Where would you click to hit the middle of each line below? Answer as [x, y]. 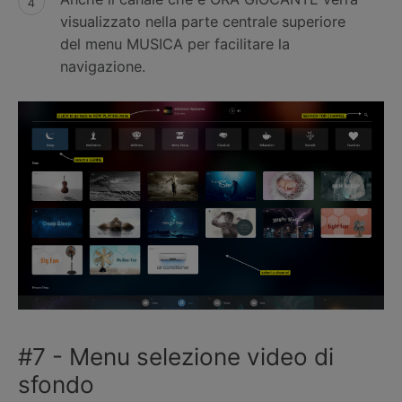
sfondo [56, 384]
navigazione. [102, 67]
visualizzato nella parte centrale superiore [202, 22]
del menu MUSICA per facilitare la [175, 44]
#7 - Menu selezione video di [176, 356]
